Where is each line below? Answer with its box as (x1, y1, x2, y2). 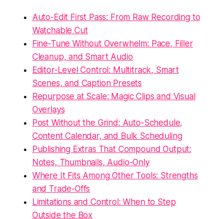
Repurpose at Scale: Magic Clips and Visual (32, 91, 196, 101)
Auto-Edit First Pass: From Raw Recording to (32, 12, 200, 22)
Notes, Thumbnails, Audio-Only (32, 157, 150, 167)
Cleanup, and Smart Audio (32, 51, 133, 62)
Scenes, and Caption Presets (32, 78, 142, 88)
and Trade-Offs (32, 183, 90, 194)
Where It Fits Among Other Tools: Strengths (32, 170, 198, 180)
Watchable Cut (32, 25, 88, 35)
